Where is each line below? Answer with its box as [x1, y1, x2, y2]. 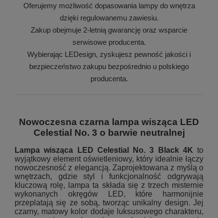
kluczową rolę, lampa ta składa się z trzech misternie [15, 181, 203, 189]
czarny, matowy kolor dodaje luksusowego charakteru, [15, 207, 203, 216]
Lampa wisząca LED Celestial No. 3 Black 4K [15, 145, 193, 154]
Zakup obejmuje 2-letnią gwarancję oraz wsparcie [31, 25, 187, 34]
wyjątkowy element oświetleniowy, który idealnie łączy [15, 154, 203, 163]
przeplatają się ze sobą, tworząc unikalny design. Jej [15, 198, 203, 207]
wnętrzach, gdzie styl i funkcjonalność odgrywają [15, 172, 203, 181]
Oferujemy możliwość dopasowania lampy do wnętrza [23, 1, 195, 10]
